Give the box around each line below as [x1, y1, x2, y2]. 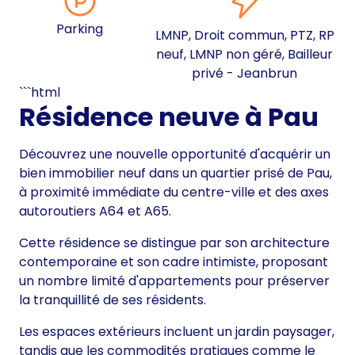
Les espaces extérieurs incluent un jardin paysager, [19, 323, 334, 342]
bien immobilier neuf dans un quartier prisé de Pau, [19, 164, 332, 183]
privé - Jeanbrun [192, 64, 298, 83]
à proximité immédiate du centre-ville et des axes [19, 183, 329, 202]
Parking [56, 20, 104, 39]
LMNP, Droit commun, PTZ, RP [155, 26, 334, 45]
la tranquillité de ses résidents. [19, 291, 206, 310]
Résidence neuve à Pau [19, 99, 319, 136]
